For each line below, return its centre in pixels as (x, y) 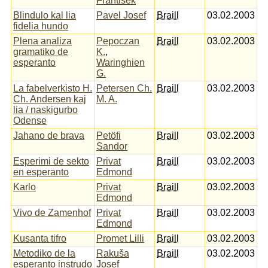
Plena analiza (42, 41)
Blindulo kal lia (45, 15)
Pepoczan (118, 41)
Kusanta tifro (40, 238)
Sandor (112, 146)
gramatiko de (41, 51)
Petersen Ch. (124, 88)
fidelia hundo (41, 26)
